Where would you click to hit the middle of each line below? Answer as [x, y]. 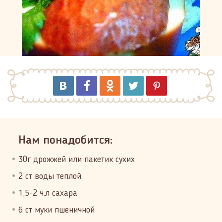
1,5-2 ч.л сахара [48, 193]
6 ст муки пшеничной [56, 210]
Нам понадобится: [65, 141]
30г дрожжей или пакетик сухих [77, 160]
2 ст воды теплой [50, 176]
